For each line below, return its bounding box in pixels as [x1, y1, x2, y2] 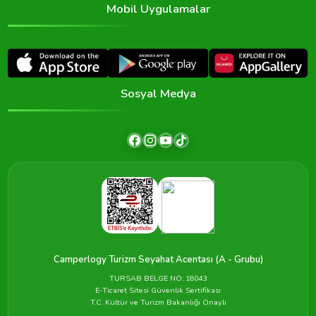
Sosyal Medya [120, 85, 196, 102]
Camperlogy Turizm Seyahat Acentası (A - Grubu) [53, 253, 263, 266]
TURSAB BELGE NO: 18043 [109, 272, 207, 284]
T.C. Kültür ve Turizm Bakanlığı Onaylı [90, 296, 226, 308]
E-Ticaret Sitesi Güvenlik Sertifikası [95, 284, 221, 296]
